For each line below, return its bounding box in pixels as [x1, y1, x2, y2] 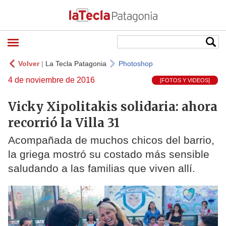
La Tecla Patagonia [45, 60, 106, 68]
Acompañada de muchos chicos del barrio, [8, 134, 214, 146]
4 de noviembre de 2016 [8, 76, 95, 84]
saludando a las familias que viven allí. [8, 162, 195, 175]
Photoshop [119, 60, 153, 68]
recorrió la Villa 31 [8, 115, 120, 131]
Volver [18, 60, 39, 68]
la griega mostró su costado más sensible [8, 148, 209, 160]
